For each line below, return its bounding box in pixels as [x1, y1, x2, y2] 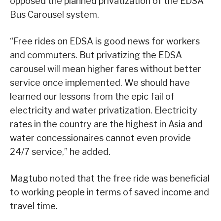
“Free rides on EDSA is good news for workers [10, 36, 200, 47]
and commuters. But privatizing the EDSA [10, 50, 182, 61]
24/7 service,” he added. [10, 147, 110, 157]
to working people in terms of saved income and [10, 187, 209, 198]
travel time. [10, 201, 58, 212]
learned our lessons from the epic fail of [10, 91, 175, 102]
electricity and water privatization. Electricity [10, 105, 197, 116]
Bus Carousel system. [10, 9, 99, 20]
